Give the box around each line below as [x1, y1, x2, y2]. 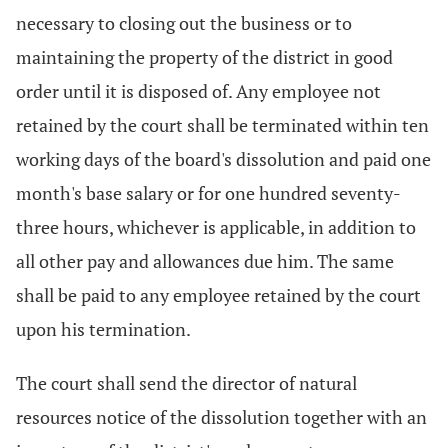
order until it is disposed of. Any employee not [16, 79, 381, 103]
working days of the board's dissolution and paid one [16, 147, 431, 171]
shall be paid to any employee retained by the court [16, 283, 421, 307]
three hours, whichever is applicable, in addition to [16, 215, 416, 239]
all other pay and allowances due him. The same [16, 249, 394, 273]
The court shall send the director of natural [16, 371, 357, 395]
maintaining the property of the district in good [16, 45, 393, 69]
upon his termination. [16, 317, 191, 341]
